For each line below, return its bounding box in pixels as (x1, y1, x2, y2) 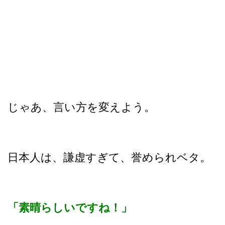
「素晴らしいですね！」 (8, 201, 132, 214)
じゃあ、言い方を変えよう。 (8, 100, 155, 114)
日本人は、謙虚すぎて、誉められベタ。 (8, 151, 211, 164)
